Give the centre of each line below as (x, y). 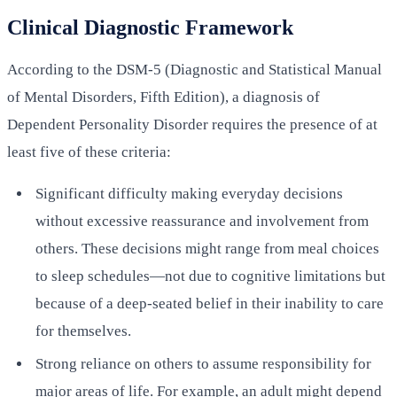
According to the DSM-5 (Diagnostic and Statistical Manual (195, 69)
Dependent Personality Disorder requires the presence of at (192, 124)
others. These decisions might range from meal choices (207, 248)
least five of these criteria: (89, 152)
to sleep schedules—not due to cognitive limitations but (210, 276)
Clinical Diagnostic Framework (150, 27)
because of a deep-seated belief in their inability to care (210, 303)
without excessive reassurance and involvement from (202, 221)
